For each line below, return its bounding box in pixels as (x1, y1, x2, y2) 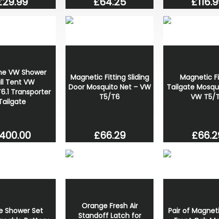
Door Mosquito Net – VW (68, 82, 151, 92)
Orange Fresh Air (81, 201, 138, 211)
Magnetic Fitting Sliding (70, 72, 149, 82)
